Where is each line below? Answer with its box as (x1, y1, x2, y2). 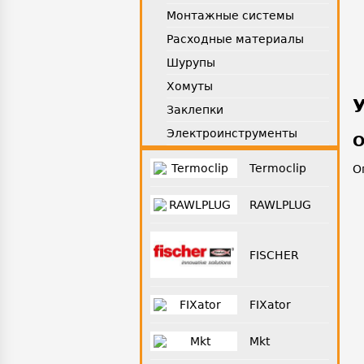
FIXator (249, 298, 291, 312)
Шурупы (167, 56, 215, 69)
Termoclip (249, 162, 306, 175)
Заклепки (167, 103, 223, 116)
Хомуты (167, 80, 213, 93)
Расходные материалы (167, 32, 304, 45)
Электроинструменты (167, 127, 297, 140)
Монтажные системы (167, 9, 294, 22)
